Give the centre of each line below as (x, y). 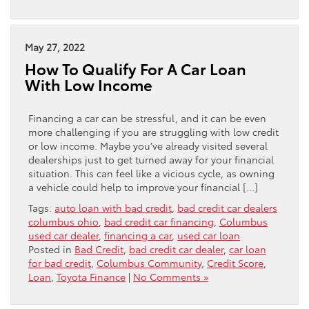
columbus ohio (63, 221)
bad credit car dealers (227, 207)
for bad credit (60, 262)
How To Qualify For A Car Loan (136, 68)
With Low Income (89, 84)
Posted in (51, 249)
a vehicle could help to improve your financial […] (143, 187)
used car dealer (63, 235)
